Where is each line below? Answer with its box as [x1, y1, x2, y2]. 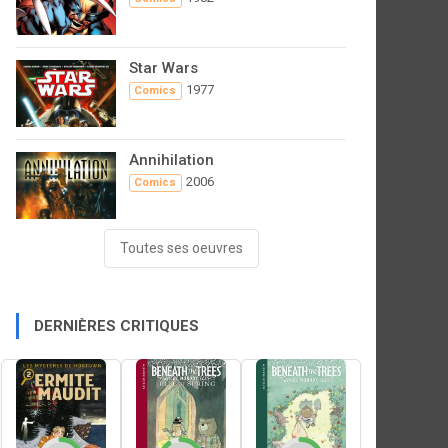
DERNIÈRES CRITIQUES [34, 317, 199, 336]
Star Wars [129, 59, 198, 78]
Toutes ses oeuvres [119, 240, 243, 257]
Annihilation [129, 151, 214, 170]
